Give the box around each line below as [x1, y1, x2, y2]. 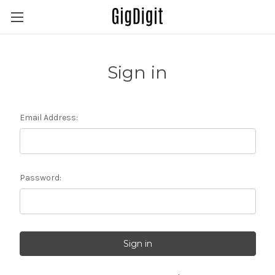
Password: [19, 172, 61, 183]
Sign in [107, 62, 168, 83]
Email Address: [19, 112, 78, 123]
